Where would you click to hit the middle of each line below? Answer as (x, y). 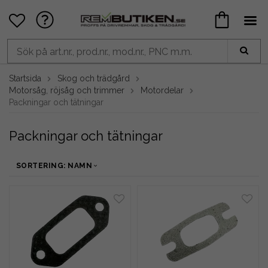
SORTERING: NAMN (54, 166)
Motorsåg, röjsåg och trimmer (67, 90)
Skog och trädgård (94, 78)
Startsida (25, 78)
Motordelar (162, 90)
